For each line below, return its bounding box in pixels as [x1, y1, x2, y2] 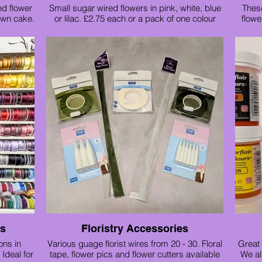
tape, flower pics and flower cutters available [50, 249, 220, 260]
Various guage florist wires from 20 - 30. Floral [47, 238, 222, 249]
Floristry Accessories [81, 222, 188, 235]
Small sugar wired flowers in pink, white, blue [49, 2, 221, 13]
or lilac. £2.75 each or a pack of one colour [54, 13, 216, 24]
